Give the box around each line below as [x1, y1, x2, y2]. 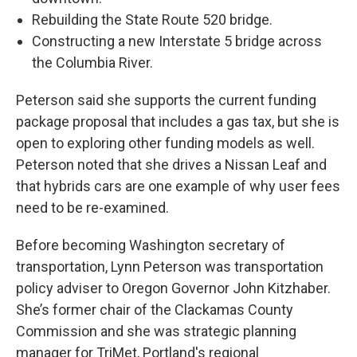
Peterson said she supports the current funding [16, 92, 316, 108]
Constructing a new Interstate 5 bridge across [32, 33, 322, 49]
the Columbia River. [32, 54, 153, 71]
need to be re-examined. [16, 199, 169, 216]
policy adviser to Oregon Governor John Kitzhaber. [16, 280, 331, 296]
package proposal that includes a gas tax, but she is [16, 113, 339, 130]
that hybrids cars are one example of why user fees [16, 178, 340, 194]
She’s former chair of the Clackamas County [16, 301, 293, 318]
